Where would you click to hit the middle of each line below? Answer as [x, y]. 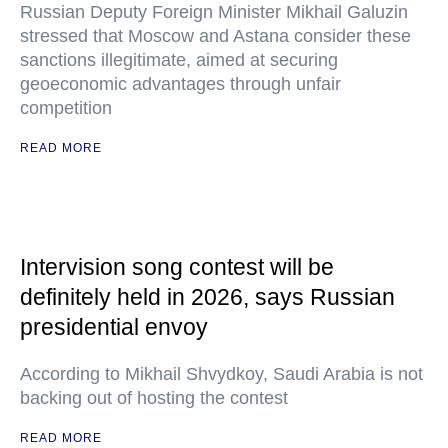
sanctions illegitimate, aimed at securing [179, 60]
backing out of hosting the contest [154, 398]
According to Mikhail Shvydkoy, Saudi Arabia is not [221, 374]
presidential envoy [114, 327]
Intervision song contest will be [177, 267]
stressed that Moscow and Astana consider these [215, 36]
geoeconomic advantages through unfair [180, 84]
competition [66, 108]
